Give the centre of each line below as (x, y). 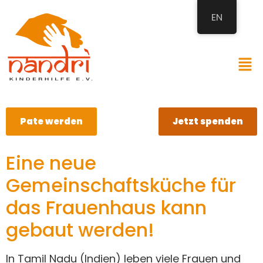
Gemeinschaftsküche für (121, 186)
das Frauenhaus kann (106, 208)
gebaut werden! (80, 230)
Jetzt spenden (208, 122)
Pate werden (51, 122)
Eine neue (51, 163)
